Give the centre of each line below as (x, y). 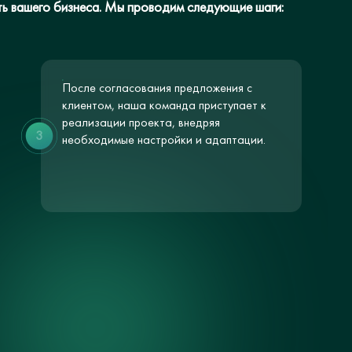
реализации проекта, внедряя (141, 122)
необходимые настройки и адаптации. (163, 139)
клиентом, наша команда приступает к (164, 105)
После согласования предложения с (157, 88)
